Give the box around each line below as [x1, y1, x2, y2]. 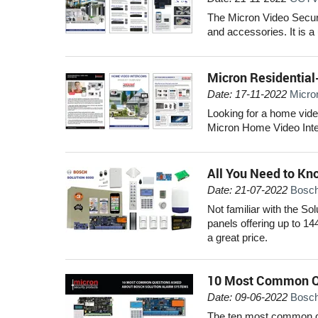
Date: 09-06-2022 [207, 290, 287, 303]
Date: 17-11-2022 [207, 87, 287, 100]
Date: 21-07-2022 [207, 183, 287, 196]
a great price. [207, 231, 268, 243]
